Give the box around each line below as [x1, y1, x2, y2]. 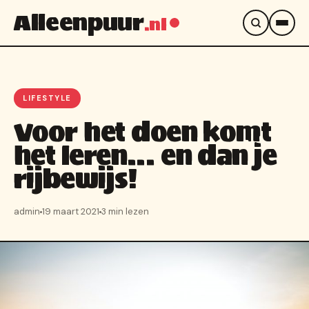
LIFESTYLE [23, 93, 72, 103]
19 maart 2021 [42, 206, 99, 217]
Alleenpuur [14, 4, 144, 41]
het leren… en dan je [14, 135, 277, 176]
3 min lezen [101, 206, 149, 217]
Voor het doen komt [14, 112, 272, 152]
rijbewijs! [14, 159, 138, 199]
